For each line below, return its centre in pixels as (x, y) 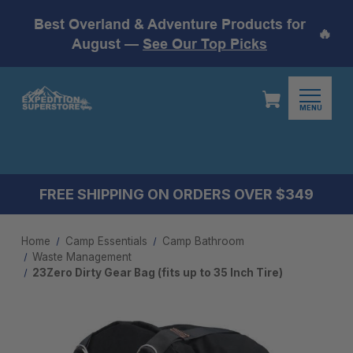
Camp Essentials (106, 241)
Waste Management (82, 257)
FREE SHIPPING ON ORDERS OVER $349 (176, 194)
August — (107, 43)
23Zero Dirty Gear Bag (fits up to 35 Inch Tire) (158, 273)
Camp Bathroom (203, 241)
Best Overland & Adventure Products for (169, 24)
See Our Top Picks (205, 43)
